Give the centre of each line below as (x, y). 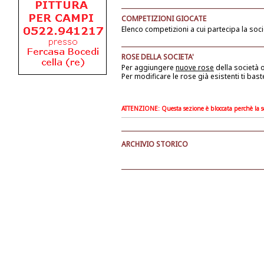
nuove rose (195, 67)
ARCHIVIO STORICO (155, 144)
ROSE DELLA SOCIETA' (158, 57)
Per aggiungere (148, 67)
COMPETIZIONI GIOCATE (164, 19)
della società (237, 67)
